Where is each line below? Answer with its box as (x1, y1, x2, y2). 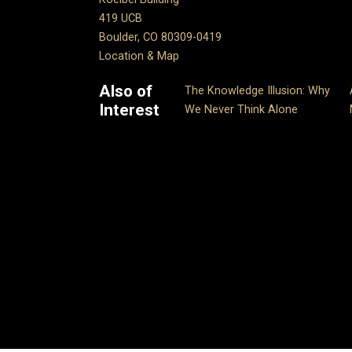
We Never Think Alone (184, 103, 298, 117)
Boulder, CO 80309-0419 (99, 31, 222, 45)
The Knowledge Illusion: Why (184, 84, 330, 98)
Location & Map (99, 49, 179, 64)
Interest (99, 101, 159, 120)
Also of (99, 82, 152, 101)
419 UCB (99, 12, 142, 26)
